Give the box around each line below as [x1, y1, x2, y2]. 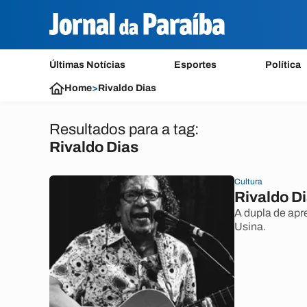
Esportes [174, 60, 217, 70]
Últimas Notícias [49, 60, 125, 70]
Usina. [234, 221, 268, 232]
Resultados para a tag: [49, 121, 199, 138]
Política [265, 60, 302, 70]
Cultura [234, 177, 262, 186]
